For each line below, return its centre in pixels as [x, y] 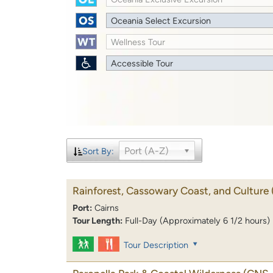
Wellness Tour [138, 42]
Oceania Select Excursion [161, 20]
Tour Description [156, 245]
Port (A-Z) [146, 151]
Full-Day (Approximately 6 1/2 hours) [197, 220]
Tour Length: [97, 220]
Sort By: [98, 151]
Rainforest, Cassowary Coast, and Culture [171, 190]
